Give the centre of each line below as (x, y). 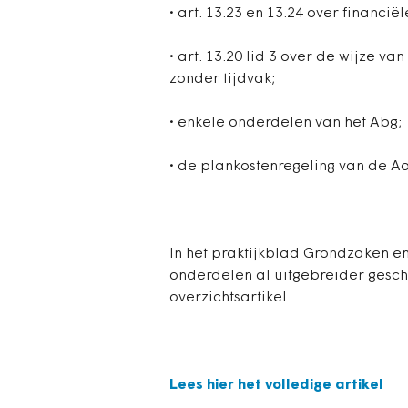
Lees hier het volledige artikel (276, 385)
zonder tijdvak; (222, 79)
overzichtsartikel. (230, 298)
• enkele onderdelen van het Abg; (286, 123)
